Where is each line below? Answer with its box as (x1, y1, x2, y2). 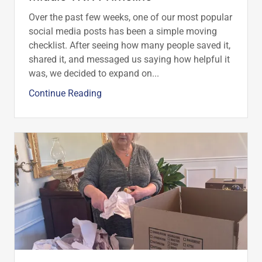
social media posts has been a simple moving (29, 26, 217, 37)
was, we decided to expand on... (29, 68, 159, 80)
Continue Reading (29, 88, 102, 99)
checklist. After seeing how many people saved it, (29, 40, 230, 51)
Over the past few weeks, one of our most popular (29, 12, 232, 23)
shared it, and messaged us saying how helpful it (29, 54, 230, 65)
